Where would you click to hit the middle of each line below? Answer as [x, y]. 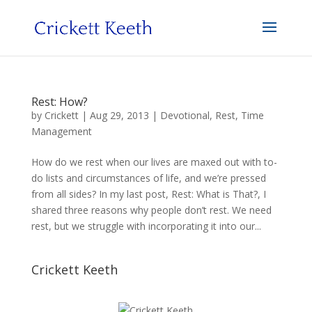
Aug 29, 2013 [119, 115]
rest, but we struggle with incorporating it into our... [146, 226]
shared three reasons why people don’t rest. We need [151, 210]
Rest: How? [59, 102]
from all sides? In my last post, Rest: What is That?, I [148, 194]
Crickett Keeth [74, 270]
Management [61, 131]
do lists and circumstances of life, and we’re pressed [148, 178]
